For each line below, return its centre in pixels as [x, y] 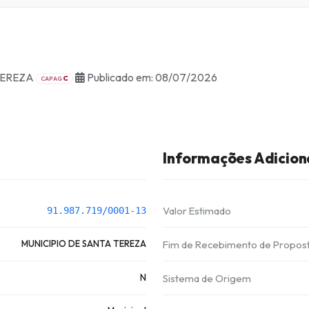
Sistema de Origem [207, 278]
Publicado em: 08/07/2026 [151, 77]
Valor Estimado [197, 211]
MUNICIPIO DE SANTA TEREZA [83, 243]
